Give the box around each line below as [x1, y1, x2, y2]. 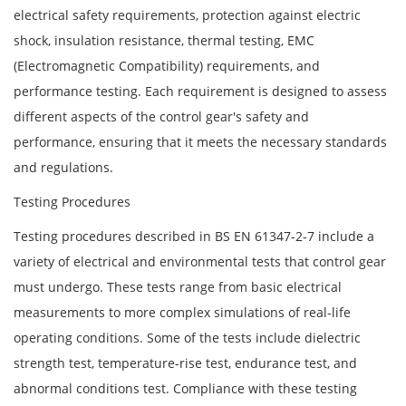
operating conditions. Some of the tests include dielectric [14, 328, 361, 346]
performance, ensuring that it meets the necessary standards [14, 132, 387, 150]
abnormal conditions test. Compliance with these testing [14, 379, 357, 397]
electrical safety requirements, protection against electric [14, 5, 361, 24]
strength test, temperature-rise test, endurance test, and [14, 353, 357, 372]
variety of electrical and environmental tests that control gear [14, 252, 386, 270]
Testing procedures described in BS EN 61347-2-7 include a [14, 227, 374, 245]
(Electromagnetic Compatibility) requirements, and [14, 56, 320, 74]
